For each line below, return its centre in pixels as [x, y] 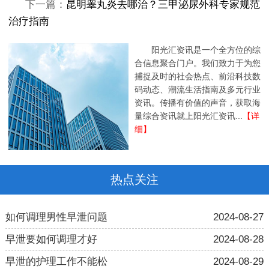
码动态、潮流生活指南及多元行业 [198, 89]
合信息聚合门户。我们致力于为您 [198, 63]
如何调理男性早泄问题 [56, 217]
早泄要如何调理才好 [51, 239]
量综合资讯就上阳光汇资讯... [189, 116]
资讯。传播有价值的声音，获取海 [198, 102]
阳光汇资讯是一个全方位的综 [206, 50]
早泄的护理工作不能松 [56, 261]
